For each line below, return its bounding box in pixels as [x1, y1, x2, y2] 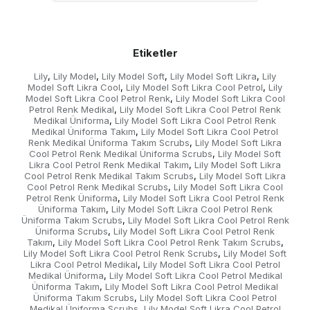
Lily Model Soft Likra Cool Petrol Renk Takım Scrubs [57, 237, 281, 248]
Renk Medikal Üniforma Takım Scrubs [28, 137, 190, 148]
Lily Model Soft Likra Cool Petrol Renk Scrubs [24, 248, 218, 259]
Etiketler [132, 46, 178, 60]
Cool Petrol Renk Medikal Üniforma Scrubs [29, 148, 212, 159]
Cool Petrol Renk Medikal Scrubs [27, 181, 168, 192]
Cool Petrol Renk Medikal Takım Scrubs [24, 170, 194, 181]
